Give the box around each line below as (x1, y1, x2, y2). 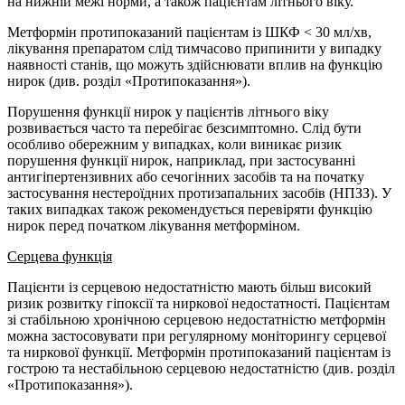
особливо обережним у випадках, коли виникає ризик (7, 137, 342, 152)
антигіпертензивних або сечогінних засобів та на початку (7, 169, 364, 184)
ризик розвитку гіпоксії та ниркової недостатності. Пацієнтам (7, 296, 390, 311)
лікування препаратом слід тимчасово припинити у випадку (7, 41, 381, 56)
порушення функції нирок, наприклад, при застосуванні (7, 153, 355, 168)
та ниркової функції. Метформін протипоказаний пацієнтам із (7, 344, 391, 360)
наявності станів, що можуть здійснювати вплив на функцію (7, 57, 382, 72)
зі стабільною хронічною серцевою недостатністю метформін (7, 312, 386, 327)
